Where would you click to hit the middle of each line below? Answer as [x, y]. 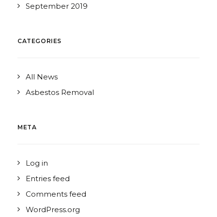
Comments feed [56, 194]
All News [42, 77]
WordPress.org [53, 209]
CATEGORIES [39, 41]
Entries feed [48, 178]
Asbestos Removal [60, 92]
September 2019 [57, 6]
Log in [37, 163]
